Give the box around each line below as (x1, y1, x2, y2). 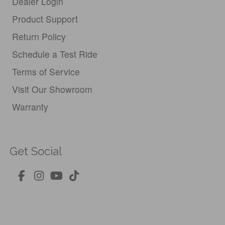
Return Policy (12, 30, 66, 43)
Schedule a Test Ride (12, 48, 97, 61)
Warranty (12, 100, 48, 114)
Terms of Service (12, 65, 80, 78)
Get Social (10, 145, 62, 158)
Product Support (12, 13, 78, 26)
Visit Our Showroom (12, 83, 92, 96)
